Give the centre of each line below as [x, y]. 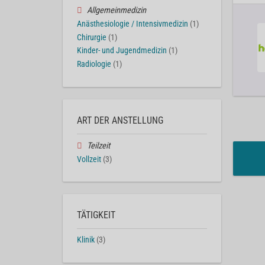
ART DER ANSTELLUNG [120, 120]
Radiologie [94, 64]
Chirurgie [92, 37]
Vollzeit [89, 159]
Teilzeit [98, 146]
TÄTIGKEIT [96, 215]
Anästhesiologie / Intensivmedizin [132, 24]
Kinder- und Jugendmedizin [122, 51]
